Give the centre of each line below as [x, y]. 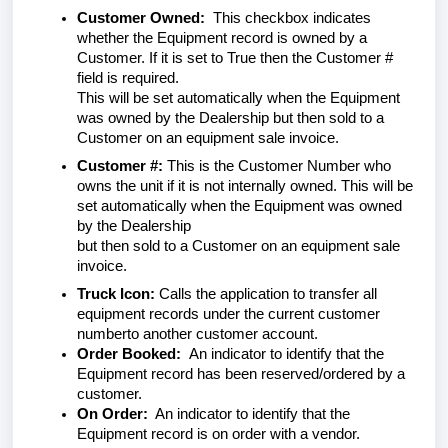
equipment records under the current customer [228, 314]
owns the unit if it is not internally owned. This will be [245, 186]
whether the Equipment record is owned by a [222, 38]
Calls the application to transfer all [266, 294]
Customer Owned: [141, 18]
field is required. [128, 78]
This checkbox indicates [288, 18]
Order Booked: [131, 354]
